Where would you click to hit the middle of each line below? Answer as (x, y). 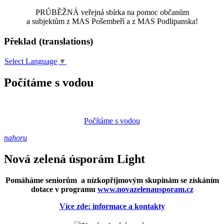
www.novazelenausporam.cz (145, 189)
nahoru (15, 138)
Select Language (31, 61)
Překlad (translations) (48, 41)
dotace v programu (64, 189)
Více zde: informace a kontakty (112, 206)
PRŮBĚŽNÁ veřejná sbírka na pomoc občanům (112, 12)
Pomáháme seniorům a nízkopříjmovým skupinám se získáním (112, 180)
